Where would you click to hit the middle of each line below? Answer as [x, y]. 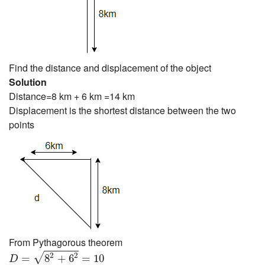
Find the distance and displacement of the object [110, 67]
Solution [28, 82]
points [22, 124]
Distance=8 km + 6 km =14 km [72, 96]
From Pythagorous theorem [66, 242]
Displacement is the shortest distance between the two [122, 110]
